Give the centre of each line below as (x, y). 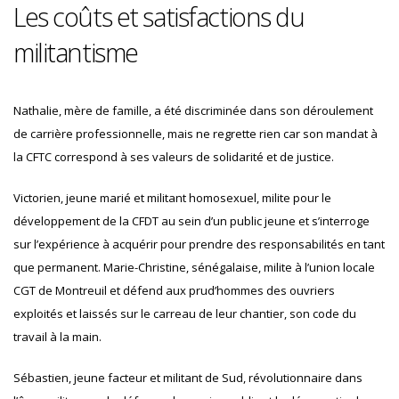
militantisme (76, 52)
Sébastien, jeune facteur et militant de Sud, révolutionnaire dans (188, 377)
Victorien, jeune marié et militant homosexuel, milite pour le (172, 197)
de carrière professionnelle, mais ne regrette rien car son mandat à (195, 133)
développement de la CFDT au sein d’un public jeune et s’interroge (191, 220)
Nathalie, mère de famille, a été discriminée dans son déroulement (193, 110)
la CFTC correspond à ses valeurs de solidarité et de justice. (174, 156)
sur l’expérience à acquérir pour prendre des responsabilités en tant (199, 244)
